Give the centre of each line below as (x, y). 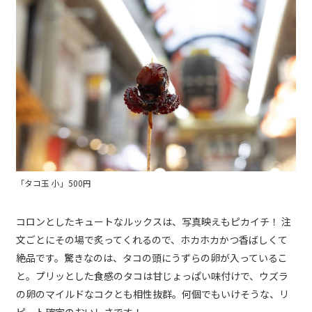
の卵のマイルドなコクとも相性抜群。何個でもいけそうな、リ (153, 294)
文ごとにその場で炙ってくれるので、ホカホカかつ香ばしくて (152, 240)
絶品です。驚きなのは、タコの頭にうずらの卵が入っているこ (152, 258)
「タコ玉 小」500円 (54, 183)
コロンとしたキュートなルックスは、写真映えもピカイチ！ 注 (154, 222)
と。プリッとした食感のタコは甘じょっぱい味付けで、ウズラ (152, 276)
